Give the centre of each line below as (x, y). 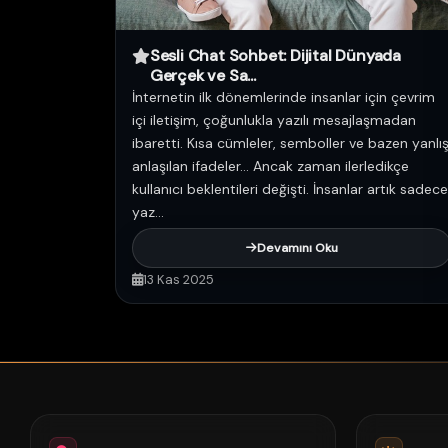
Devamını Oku (297, 248)
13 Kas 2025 (178, 279)
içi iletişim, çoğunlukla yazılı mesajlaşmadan (274, 120)
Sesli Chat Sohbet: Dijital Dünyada (275, 55)
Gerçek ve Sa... (202, 75)
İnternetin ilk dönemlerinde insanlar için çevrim (283, 97)
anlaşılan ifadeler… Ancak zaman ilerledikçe (270, 166)
